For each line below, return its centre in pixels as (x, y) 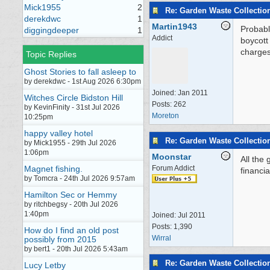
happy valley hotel (58, 133)
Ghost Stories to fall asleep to (80, 72)
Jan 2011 (193, 93)
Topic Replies (51, 54)
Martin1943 (174, 27)
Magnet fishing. (53, 169)
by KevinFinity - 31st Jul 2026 (72, 107)
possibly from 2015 (60, 239)
